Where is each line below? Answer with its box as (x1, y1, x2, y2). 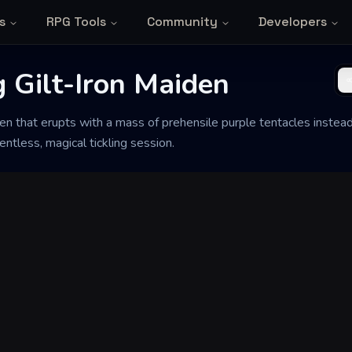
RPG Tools (46, 13, 106, 30)
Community (146, 13, 218, 30)
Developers (258, 13, 327, 30)
